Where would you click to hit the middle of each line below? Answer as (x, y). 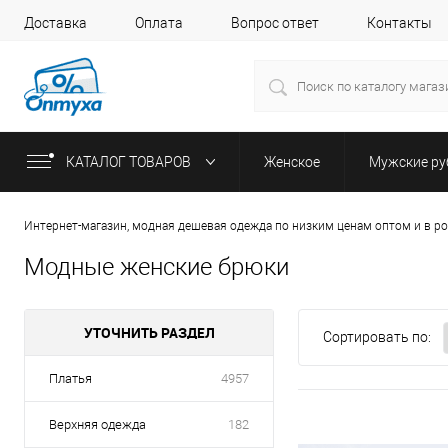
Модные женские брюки (156, 267)
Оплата (159, 22)
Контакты (399, 22)
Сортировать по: (377, 337)
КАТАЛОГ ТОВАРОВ (130, 162)
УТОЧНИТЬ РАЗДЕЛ (149, 333)
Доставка (55, 22)
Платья (70, 379)
